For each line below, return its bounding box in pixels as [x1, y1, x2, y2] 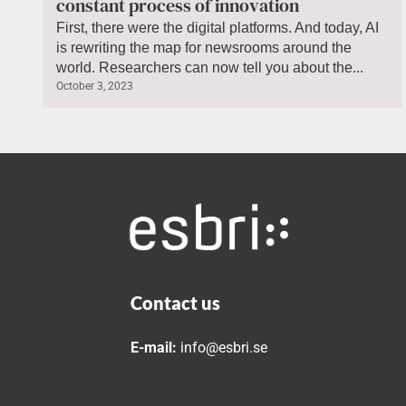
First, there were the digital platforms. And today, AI [56, 19, 379, 35]
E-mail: [130, 338, 178, 356]
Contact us [130, 291, 221, 314]
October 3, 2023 [56, 79, 133, 92]
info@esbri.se [177, 338, 268, 356]
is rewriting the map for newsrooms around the [56, 39, 352, 55]
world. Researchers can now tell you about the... [56, 59, 363, 75]
